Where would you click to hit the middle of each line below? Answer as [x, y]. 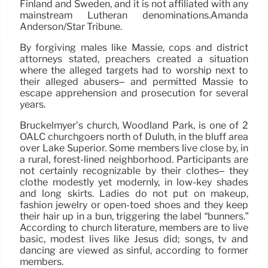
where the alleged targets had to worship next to [134, 71]
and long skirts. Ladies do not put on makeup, [134, 194]
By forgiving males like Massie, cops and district [134, 48]
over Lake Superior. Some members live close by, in [134, 148]
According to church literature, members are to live [134, 228]
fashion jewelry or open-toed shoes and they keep [134, 205]
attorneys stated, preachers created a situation [134, 59]
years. [33, 105]
